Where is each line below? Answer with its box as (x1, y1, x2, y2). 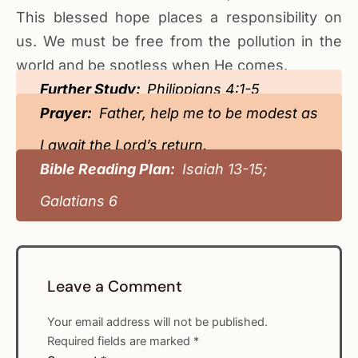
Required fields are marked (47, 333, 194, 348)
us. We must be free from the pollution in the (16, 33, 342, 50)
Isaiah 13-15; (178, 161, 267, 178)
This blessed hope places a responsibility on (16, 9, 342, 26)
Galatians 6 (40, 193, 117, 210)
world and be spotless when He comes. (16, 57, 288, 74)
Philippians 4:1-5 (147, 81, 260, 98)
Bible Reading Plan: (40, 161, 178, 178)
